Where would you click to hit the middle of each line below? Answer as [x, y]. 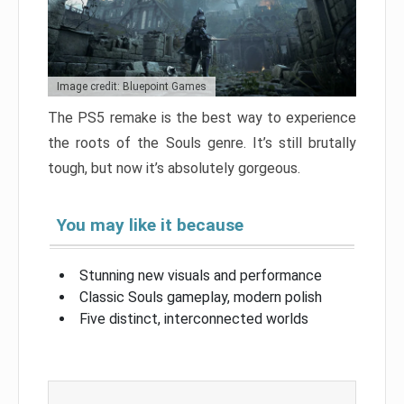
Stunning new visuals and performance [201, 276]
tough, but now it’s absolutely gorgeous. [174, 169]
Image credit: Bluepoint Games [132, 87]
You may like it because [150, 225]
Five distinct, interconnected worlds [194, 319]
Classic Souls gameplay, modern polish [201, 298]
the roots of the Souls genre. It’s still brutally [202, 143]
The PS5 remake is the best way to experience [202, 118]
